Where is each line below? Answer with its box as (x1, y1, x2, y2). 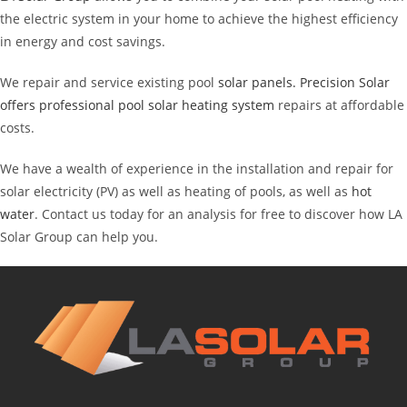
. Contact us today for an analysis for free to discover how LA (35, 205, 402, 223)
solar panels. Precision (218, 74, 359, 91)
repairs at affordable (274, 96, 404, 114)
